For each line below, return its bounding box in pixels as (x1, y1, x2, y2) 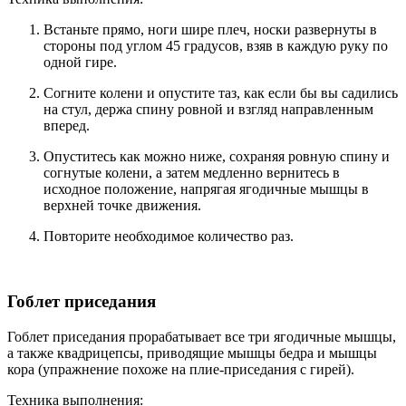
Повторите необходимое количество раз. (43, 227, 294, 244)
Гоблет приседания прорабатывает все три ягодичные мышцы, (7, 329, 396, 345)
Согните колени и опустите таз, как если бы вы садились (43, 84, 398, 101)
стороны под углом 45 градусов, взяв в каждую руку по (43, 37, 388, 53)
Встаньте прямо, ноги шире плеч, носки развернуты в (43, 21, 377, 37)
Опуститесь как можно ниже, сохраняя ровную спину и (43, 148, 390, 164)
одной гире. (43, 53, 117, 70)
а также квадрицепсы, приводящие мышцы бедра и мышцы (7, 345, 377, 362)
